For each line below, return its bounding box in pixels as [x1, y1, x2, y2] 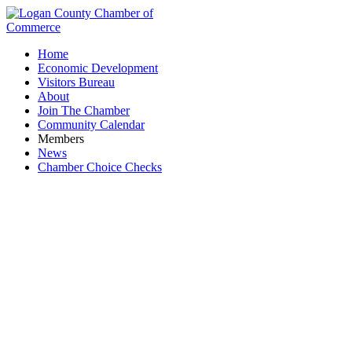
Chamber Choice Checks [38, 160, 162, 174]
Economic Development [38, 61, 158, 75]
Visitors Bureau [38, 75, 115, 89]
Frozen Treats [123, 278, 229, 304]
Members [38, 132, 84, 145]
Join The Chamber [38, 104, 130, 117]
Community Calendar [38, 118, 145, 131]
